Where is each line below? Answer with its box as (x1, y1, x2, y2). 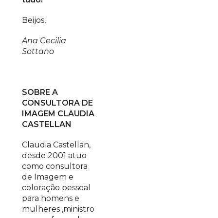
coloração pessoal (22, 183, 91, 192)
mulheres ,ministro (22, 204, 94, 214)
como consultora (22, 162, 88, 171)
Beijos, (22, 16, 46, 25)
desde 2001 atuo (22, 151, 87, 160)
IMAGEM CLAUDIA (22, 109, 94, 118)
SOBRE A (22, 88, 58, 97)
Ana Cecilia (22, 36, 66, 45)
